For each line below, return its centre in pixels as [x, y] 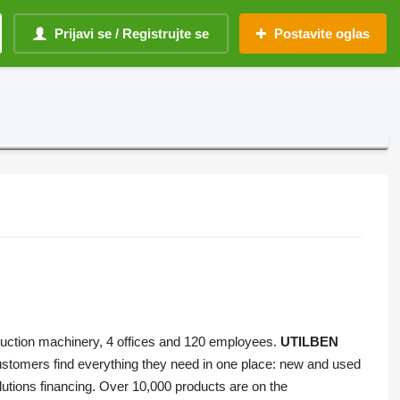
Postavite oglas [322, 33]
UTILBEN [309, 342]
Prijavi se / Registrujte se [132, 33]
